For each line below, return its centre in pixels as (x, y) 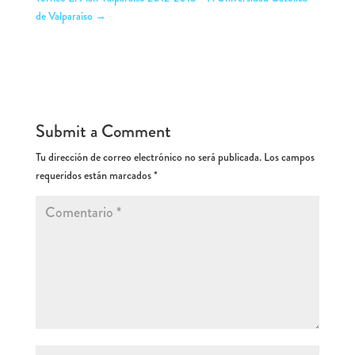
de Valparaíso (65, 15)
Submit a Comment (103, 132)
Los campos (289, 157)
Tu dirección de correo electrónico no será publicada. (148, 157)
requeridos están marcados (94, 176)
